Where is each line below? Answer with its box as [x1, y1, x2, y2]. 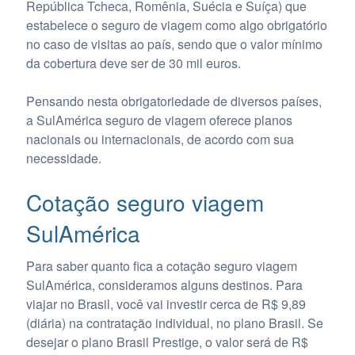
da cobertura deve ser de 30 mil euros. [25, 53, 241, 72]
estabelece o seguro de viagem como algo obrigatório [25, 15, 327, 34]
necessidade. [25, 148, 101, 167]
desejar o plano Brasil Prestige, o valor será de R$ [25, 333, 308, 352]
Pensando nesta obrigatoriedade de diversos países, [25, 91, 322, 110]
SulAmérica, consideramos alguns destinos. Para [25, 276, 303, 295]
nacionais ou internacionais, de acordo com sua [25, 129, 294, 148]
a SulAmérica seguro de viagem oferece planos [25, 110, 292, 129]
